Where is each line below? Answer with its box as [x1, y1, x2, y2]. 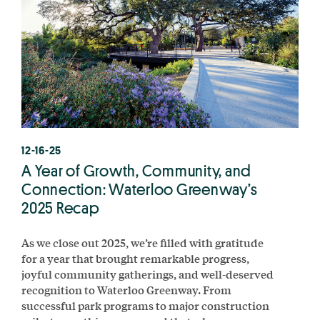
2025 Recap [21, 197, 100, 218]
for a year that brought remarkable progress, [21, 249, 249, 266]
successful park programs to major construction [21, 296, 269, 314]
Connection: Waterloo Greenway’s [21, 179, 258, 199]
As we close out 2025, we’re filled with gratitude [21, 234, 264, 251]
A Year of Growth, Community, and [21, 160, 251, 181]
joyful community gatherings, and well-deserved [21, 265, 274, 282]
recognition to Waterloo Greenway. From [21, 281, 231, 298]
